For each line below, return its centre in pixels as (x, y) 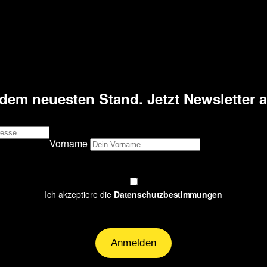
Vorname (69, 143)
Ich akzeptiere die (80, 194)
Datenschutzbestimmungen (168, 194)
